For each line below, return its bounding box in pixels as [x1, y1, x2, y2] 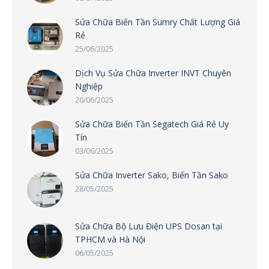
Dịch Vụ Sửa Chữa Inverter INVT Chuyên [75, 67, 231, 79]
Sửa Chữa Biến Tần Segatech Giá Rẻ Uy [75, 118, 229, 130]
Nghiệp [75, 80, 103, 92]
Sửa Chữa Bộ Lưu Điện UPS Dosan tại [75, 220, 222, 232]
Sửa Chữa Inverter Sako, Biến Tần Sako [75, 169, 228, 181]
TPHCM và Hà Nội [75, 233, 145, 245]
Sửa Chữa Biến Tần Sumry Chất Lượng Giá [75, 16, 240, 28]
